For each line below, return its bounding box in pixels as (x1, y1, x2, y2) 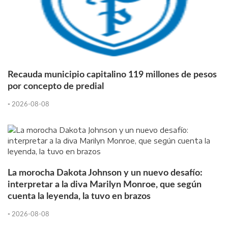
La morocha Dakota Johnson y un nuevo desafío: (8, 168, 203, 178)
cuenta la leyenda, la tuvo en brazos (8, 191, 151, 202)
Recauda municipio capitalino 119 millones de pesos (8, 70, 217, 80)
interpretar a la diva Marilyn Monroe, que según (8, 180, 202, 190)
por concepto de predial (8, 81, 104, 92)
